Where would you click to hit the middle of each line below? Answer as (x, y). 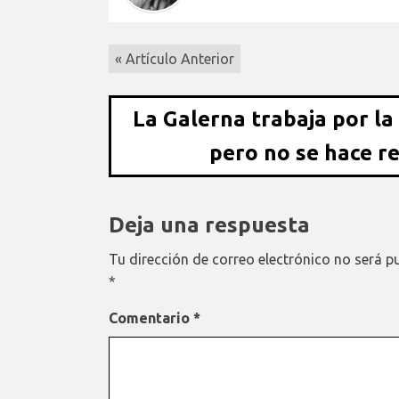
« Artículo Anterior (175, 58)
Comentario (151, 318)
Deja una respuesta (209, 224)
